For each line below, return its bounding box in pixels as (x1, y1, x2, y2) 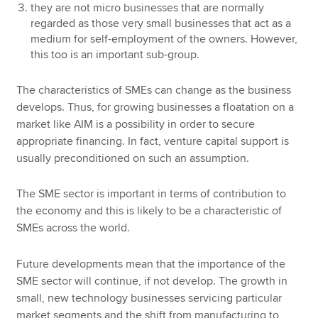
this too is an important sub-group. (31, 47, 200, 62)
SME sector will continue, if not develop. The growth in (16, 273, 288, 288)
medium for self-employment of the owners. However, (31, 31, 298, 46)
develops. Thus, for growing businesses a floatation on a (16, 99, 295, 114)
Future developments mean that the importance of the (16, 256, 286, 271)
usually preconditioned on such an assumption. (16, 150, 250, 165)
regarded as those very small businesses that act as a (31, 16, 292, 31)
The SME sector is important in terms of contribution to (16, 187, 287, 202)
